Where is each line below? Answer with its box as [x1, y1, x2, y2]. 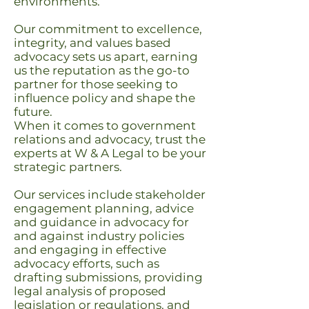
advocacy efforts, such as [14, 257, 159, 270]
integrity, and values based [14, 36, 171, 50]
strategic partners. [14, 160, 122, 174]
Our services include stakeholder [14, 188, 206, 201]
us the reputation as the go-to [14, 63, 190, 77]
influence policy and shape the [14, 91, 195, 105]
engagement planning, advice [14, 201, 194, 215]
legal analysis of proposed [14, 284, 166, 298]
